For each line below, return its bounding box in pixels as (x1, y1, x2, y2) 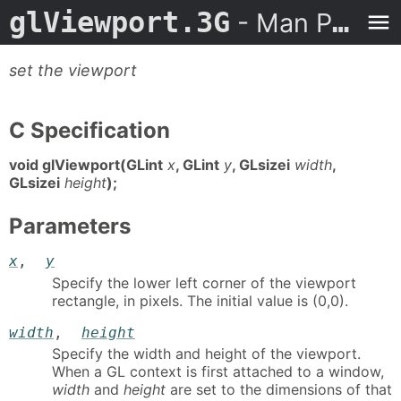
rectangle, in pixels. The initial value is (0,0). (52, 291, 348, 310)
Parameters (9, 213, 131, 240)
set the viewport (9, 61, 137, 80)
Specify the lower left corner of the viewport (52, 273, 356, 292)
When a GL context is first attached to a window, (52, 363, 384, 381)
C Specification (9, 117, 170, 143)
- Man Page (230, 7, 332, 38)
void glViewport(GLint (9, 156, 163, 175)
